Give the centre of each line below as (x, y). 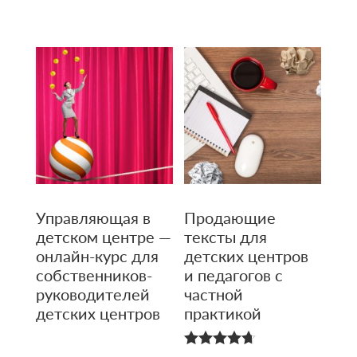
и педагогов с (234, 275)
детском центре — (103, 237)
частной (214, 294)
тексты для (226, 237)
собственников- (94, 275)
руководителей (92, 294)
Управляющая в (93, 218)
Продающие (230, 218)
